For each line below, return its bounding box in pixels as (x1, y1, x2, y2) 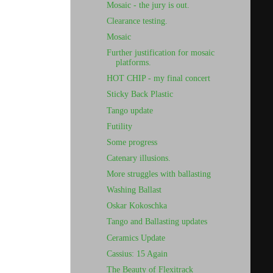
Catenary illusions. (106, 153, 171, 163)
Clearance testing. (106, 16, 168, 26)
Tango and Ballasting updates (106, 217, 207, 227)
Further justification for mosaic (106, 48, 214, 58)
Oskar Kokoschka (106, 201, 167, 211)
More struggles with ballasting (106, 169, 211, 179)
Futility (106, 121, 132, 131)
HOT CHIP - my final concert (106, 74, 210, 83)
